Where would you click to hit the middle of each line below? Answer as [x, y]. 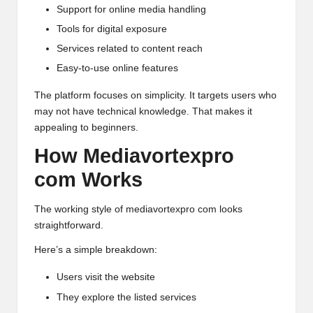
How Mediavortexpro [134, 156]
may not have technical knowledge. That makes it [143, 112]
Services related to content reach [130, 48]
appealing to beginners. [86, 128]
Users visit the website [106, 277]
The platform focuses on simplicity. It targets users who [155, 96]
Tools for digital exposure [112, 29]
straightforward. [69, 226]
